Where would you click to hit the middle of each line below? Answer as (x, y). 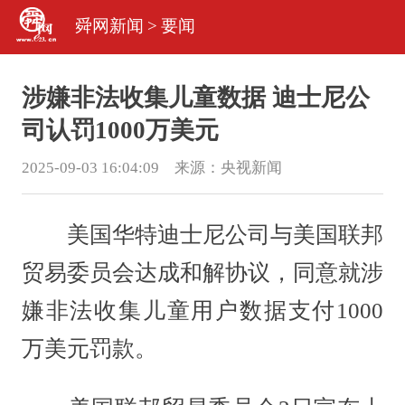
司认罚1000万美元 (120, 130)
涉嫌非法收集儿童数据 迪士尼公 (195, 97)
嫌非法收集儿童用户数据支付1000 (202, 311)
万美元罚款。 (89, 349)
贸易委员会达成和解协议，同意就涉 (202, 273)
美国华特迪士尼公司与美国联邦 (202, 235)
